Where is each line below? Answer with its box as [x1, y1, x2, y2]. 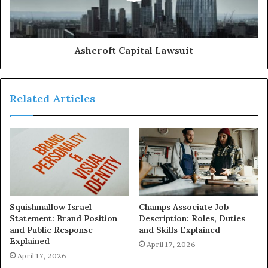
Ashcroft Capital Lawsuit [75, 44, 193, 57]
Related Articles [10, 92, 95, 106]
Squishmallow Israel [10, 202, 92, 213]
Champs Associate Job [139, 202, 229, 213]
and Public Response [10, 224, 93, 236]
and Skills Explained [139, 224, 220, 236]
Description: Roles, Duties [139, 213, 245, 224]
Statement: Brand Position [10, 213, 117, 224]
